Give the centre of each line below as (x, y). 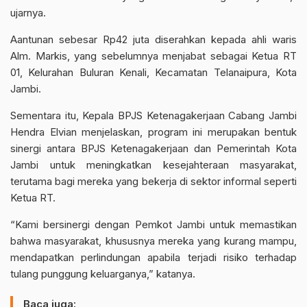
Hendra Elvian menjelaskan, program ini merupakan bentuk (153, 132)
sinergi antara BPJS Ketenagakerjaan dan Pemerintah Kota (153, 148)
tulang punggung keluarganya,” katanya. (103, 274)
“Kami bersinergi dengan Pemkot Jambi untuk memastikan (153, 224)
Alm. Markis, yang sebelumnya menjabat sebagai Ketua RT (153, 56)
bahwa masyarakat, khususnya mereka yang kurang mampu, (153, 241)
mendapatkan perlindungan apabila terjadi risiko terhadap (153, 257)
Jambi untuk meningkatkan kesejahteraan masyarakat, (153, 165)
